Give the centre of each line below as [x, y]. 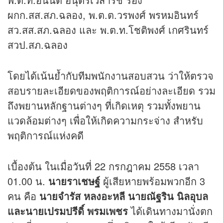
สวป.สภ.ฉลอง [38, 45]
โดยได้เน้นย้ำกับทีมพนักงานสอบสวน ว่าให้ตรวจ [111, 76]
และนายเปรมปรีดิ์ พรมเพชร [68, 211]
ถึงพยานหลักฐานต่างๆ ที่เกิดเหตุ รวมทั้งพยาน [104, 106]
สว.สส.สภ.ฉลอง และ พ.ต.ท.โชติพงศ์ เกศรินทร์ [108, 30]
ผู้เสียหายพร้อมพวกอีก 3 [153, 181]
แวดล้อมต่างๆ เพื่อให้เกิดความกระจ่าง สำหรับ [105, 120]
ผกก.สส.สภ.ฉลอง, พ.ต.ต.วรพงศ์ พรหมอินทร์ [103, 15]
